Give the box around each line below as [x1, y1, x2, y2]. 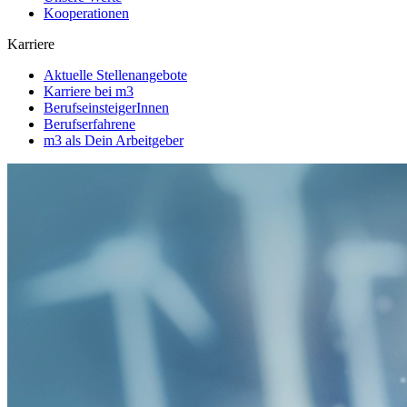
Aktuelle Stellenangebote [44, 67, 187, 83]
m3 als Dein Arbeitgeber [44, 133, 184, 148]
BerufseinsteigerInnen [44, 100, 169, 115]
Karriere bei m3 [44, 84, 134, 99]
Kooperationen [44, 5, 129, 21]
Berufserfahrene [44, 116, 135, 132]
